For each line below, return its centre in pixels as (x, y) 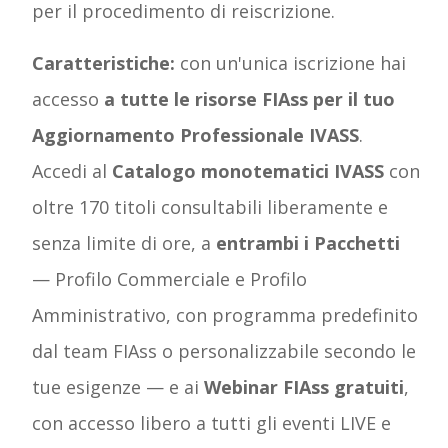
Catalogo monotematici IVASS (250, 170)
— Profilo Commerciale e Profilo (169, 278)
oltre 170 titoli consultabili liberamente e (210, 206)
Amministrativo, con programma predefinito (225, 314)
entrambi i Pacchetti (308, 242)
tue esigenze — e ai (118, 386)
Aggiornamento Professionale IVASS (195, 134)
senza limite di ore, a (124, 242)
